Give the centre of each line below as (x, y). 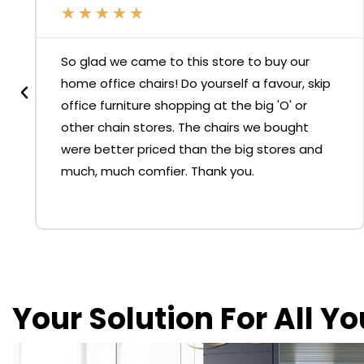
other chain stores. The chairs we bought (185, 128)
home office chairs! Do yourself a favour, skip (196, 84)
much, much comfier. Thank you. (158, 171)
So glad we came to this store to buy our (186, 62)
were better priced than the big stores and (192, 149)
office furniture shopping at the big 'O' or (184, 106)
